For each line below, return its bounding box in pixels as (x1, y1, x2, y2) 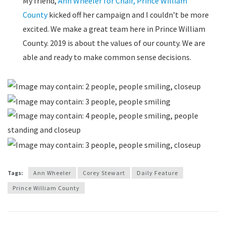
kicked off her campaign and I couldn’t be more (47, 9, 209, 20)
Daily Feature (137, 169, 178, 177)
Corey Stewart (83, 169, 125, 177)
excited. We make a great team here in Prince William (23, 23, 205, 34)
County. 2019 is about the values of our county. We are (23, 37, 205, 48)
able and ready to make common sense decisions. (23, 51, 191, 62)
